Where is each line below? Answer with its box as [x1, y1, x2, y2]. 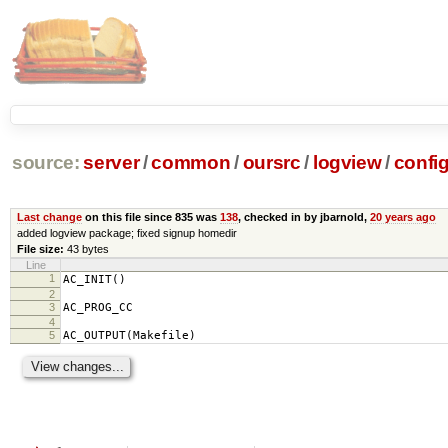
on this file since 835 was [81, 210, 220, 223]
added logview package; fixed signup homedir [16, 226, 237, 239]
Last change [16, 210, 82, 223]
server [83, 152, 140, 174]
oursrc [242, 152, 301, 174]
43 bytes [66, 242, 109, 255]
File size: [16, 242, 64, 255]
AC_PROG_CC [63, 300, 133, 314]
